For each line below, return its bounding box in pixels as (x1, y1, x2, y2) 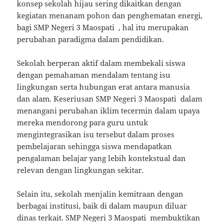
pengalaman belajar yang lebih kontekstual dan (17, 153, 186, 164)
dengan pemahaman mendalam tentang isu (17, 70, 171, 80)
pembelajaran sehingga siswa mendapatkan (17, 141, 172, 152)
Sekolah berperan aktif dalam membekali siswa (17, 58, 186, 68)
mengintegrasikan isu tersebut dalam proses (17, 129, 175, 140)
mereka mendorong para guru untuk (17, 117, 149, 128)
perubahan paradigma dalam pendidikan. (17, 34, 165, 45)
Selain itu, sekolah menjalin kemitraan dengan (17, 189, 184, 199)
